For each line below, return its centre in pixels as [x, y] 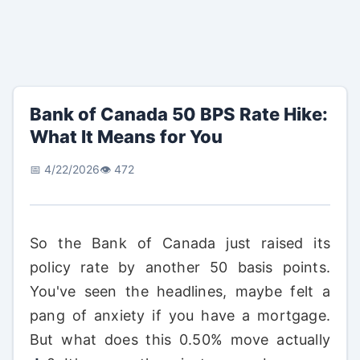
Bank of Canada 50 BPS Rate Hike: [179, 114]
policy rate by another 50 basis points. [180, 267]
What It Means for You [126, 137]
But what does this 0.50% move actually [180, 340]
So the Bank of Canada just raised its [180, 243]
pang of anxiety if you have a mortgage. [180, 315]
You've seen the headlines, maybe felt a [180, 291]
